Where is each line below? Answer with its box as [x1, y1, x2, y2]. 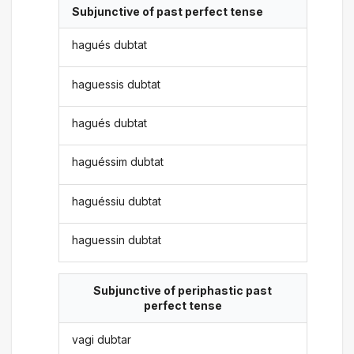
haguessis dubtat [72, 77, 161, 91]
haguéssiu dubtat [72, 194, 162, 208]
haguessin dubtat [72, 233, 162, 247]
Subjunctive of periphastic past [93, 284, 272, 298]
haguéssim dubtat [72, 155, 164, 169]
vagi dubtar [72, 332, 132, 346]
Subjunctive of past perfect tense [72, 4, 264, 18]
